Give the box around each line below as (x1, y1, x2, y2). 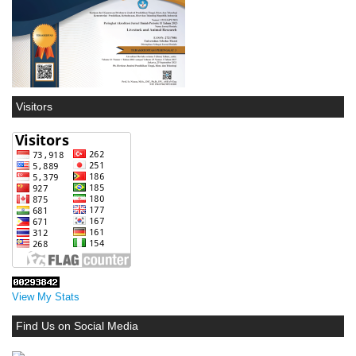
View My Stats (12, 291, 79, 303)
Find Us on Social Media (16, 319, 138, 332)
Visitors (16, 99, 52, 113)
